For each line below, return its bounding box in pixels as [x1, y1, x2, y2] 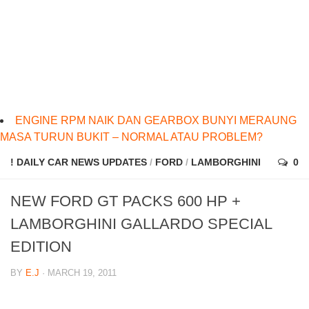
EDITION [10, 238, 72, 256]
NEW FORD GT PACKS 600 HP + [10, 192, 241, 210]
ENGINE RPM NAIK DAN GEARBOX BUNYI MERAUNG [15, 114, 297, 127]
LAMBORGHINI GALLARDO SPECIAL [10, 215, 272, 233]
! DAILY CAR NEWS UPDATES [10, 157, 147, 168]
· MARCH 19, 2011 [39, 268, 117, 279]
